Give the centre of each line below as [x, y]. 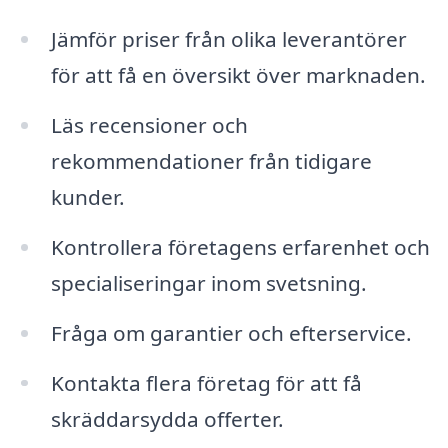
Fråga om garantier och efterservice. [231, 332]
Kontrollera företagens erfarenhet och [240, 246]
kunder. [87, 196]
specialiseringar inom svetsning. [208, 282]
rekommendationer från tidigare [211, 160]
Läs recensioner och [149, 124]
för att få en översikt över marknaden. [238, 75]
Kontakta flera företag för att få [206, 382]
